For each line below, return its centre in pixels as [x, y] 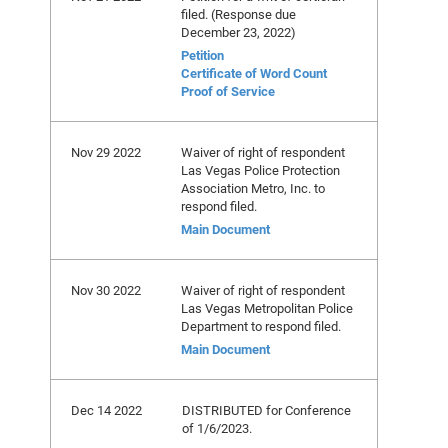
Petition [202, 55]
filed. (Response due [238, 14]
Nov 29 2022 [106, 152]
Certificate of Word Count [254, 73]
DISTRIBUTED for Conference [266, 410]
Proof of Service [228, 91]
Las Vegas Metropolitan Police [267, 308]
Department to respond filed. [261, 326]
